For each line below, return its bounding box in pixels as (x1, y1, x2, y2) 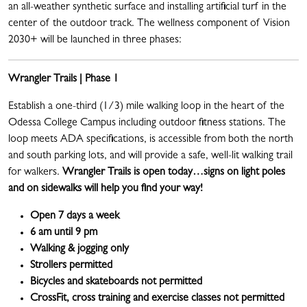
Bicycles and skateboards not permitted (30, 277, 202, 288)
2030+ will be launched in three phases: (8, 35, 182, 47)
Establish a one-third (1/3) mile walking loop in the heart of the (8, 101, 284, 113)
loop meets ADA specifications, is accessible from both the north (8, 134, 293, 146)
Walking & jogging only (30, 244, 129, 256)
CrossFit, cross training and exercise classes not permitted (30, 293, 284, 305)
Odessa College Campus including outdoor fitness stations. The (8, 118, 286, 130)
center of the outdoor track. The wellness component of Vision (8, 19, 290, 30)
